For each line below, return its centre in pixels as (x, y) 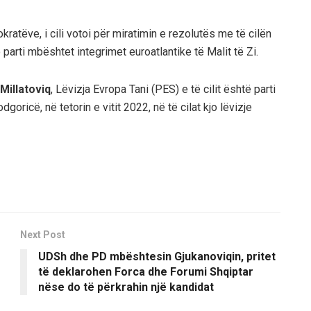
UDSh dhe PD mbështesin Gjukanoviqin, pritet (157, 256)
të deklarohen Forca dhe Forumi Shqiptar (146, 271)
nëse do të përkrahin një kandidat (126, 287)
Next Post (43, 234)
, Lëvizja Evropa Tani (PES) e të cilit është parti (163, 89)
